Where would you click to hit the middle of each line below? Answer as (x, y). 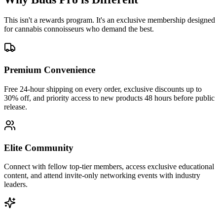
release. (16, 107)
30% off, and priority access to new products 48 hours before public (109, 98)
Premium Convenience (50, 70)
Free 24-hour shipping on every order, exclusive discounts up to (103, 89)
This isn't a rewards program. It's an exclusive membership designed (110, 20)
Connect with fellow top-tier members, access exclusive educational (109, 167)
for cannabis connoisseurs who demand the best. (79, 29)
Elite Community (39, 147)
